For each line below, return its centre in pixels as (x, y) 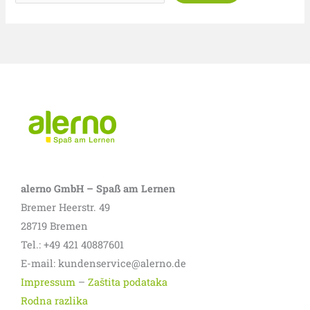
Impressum (48, 282)
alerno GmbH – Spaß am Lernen (98, 189)
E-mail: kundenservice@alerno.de (103, 264)
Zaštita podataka (128, 282)
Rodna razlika (54, 301)
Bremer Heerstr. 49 (65, 208)
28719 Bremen (54, 226)
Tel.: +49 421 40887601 (72, 245)
